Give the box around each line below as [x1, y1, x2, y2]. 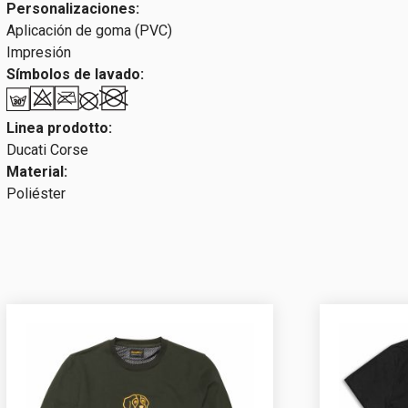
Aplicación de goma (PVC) [6, 22, 172, 40]
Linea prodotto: [6, 119, 112, 138]
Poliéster [6, 185, 66, 203]
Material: [6, 163, 67, 181]
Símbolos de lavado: [6, 66, 144, 84]
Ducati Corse [6, 141, 88, 159]
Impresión [6, 44, 71, 62]
